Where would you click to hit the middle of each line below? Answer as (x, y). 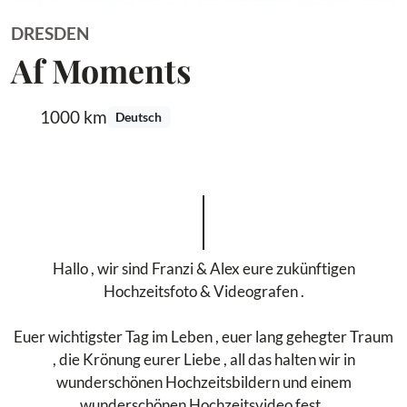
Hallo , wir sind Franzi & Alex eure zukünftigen (203, 268)
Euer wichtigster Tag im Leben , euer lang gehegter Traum (203, 337)
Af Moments (101, 70)
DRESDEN (50, 33)
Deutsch (139, 117)
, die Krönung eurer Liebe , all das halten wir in (203, 359)
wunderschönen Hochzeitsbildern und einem (203, 382)
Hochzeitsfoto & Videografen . (203, 291)
